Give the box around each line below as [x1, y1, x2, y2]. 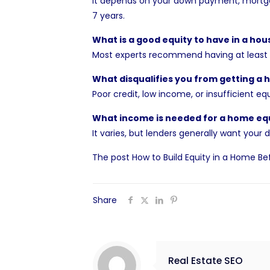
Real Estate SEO [168, 254, 243, 267]
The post [92, 151, 132, 163]
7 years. [92, 10, 125, 22]
